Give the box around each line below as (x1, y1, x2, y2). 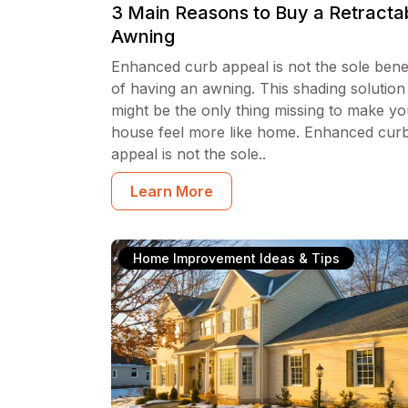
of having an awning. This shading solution (111, 79, 405, 97)
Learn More (130, 182, 213, 200)
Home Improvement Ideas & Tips (133, 250, 340, 266)
